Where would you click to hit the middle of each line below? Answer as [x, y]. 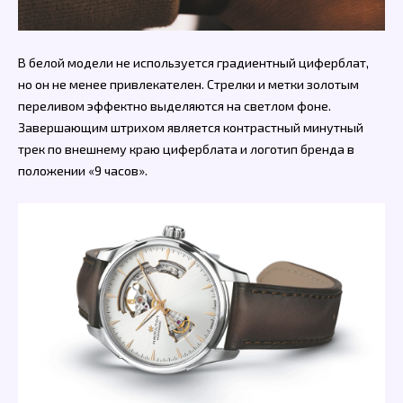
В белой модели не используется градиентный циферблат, [193, 63]
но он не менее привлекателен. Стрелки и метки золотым [188, 85]
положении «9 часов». [83, 171]
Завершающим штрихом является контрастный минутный [191, 128]
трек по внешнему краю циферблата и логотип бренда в [186, 149]
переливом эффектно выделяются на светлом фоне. [175, 106]
